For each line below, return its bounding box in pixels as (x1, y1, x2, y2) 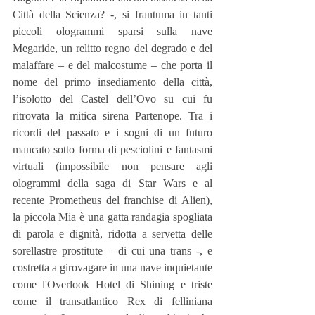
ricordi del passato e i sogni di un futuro (13, 126, 212, 139)
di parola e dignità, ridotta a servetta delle (13, 227, 212, 240)
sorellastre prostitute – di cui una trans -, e (13, 244, 212, 257)
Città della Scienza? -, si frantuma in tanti (13, 8, 212, 20)
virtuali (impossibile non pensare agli (13, 160, 212, 172)
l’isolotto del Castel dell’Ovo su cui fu (13, 92, 212, 105)
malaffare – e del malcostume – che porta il (13, 58, 212, 71)
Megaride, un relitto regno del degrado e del (13, 41, 212, 54)
